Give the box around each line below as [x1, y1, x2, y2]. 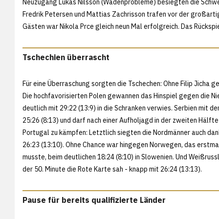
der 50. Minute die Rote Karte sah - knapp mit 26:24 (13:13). [22, 164, 203, 174]
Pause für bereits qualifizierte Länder [22, 195, 166, 205]
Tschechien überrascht [22, 52, 109, 62]
